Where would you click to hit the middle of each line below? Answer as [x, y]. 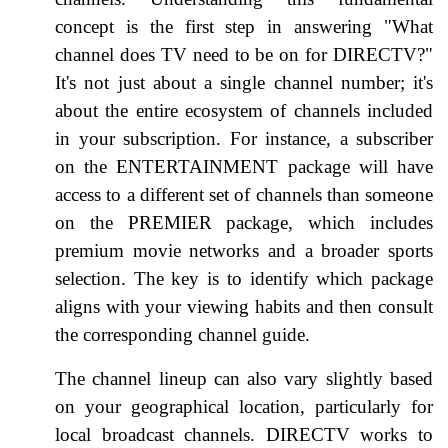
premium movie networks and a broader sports [244, 250]
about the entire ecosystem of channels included [244, 110]
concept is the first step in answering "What [244, 26]
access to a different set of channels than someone [244, 194]
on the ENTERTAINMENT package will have [244, 166]
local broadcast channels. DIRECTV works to [244, 434]
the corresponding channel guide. [182, 334]
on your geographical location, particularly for [244, 406]
